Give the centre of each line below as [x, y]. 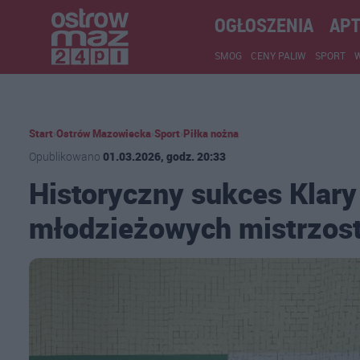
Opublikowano [66, 156]
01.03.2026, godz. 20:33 [164, 156]
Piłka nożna [211, 133]
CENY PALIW [278, 55]
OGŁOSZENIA [264, 25]
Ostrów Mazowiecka [104, 133]
